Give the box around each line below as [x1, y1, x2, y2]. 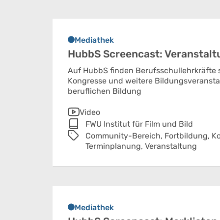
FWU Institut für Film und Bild [85, 119, 193, 129]
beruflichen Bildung [68, 86, 141, 96]
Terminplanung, [85, 141, 145, 151]
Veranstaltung [145, 141, 197, 151]
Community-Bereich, [85, 131, 165, 140]
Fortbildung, [165, 131, 212, 140]
